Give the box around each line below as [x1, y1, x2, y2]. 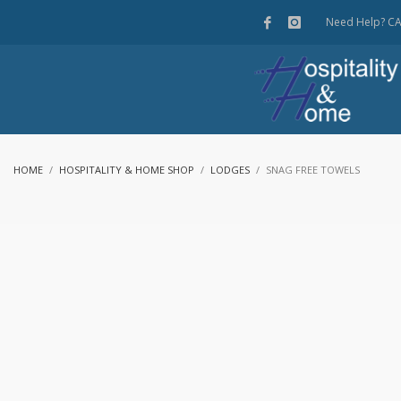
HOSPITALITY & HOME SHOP [59, 163, 194, 176]
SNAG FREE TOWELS [266, 163, 360, 176]
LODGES [210, 163, 250, 176]
